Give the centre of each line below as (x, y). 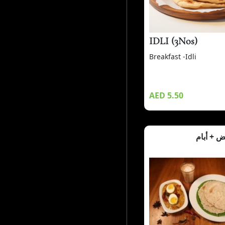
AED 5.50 (166, 95)
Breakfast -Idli (173, 56)
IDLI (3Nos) (173, 41)
